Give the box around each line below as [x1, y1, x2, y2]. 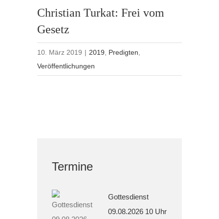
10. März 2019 [37, 48, 83, 57]
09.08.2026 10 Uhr [108, 207, 167, 216]
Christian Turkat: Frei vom [37, 6, 165, 20]
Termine [52, 160, 93, 174]
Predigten [109, 48, 139, 57]
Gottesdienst [108, 192, 149, 201]
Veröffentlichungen [37, 62, 95, 70]
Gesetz [37, 23, 70, 36]
